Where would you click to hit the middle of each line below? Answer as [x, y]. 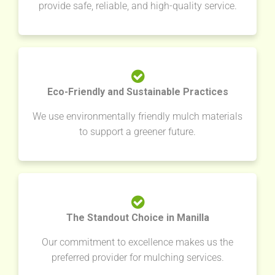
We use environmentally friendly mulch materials [137, 116]
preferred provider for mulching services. [137, 257]
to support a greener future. [137, 131]
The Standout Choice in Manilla [137, 217]
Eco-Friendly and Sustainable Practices [137, 91]
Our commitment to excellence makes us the [137, 242]
